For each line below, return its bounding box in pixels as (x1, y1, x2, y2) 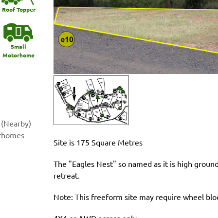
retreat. (54, 170, 80, 180)
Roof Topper (1, 5, 36, 13)
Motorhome (2, 51, 35, 59)
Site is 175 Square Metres (54, 137, 143, 147)
